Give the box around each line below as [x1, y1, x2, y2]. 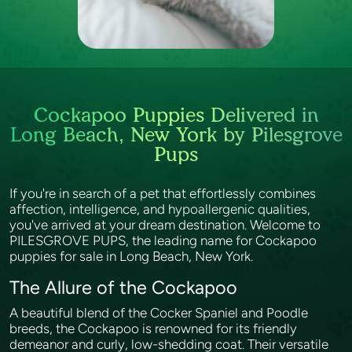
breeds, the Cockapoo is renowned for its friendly [9, 321, 297, 336]
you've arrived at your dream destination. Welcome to [9, 217, 321, 233]
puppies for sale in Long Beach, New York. [9, 248, 256, 264]
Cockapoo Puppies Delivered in [33, 103, 319, 126]
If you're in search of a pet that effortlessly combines [9, 185, 316, 201]
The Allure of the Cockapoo [9, 277, 242, 299]
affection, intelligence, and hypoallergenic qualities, [9, 201, 310, 217]
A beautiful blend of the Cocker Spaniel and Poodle [9, 305, 308, 321]
